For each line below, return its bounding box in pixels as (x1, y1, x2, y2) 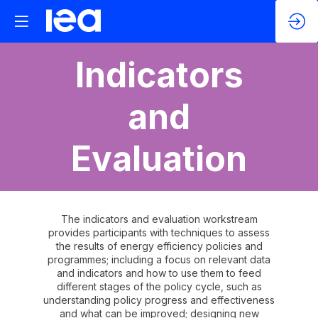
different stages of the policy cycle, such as (56, 280, 262, 292)
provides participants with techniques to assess (48, 226, 270, 238)
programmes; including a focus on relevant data (48, 253, 270, 265)
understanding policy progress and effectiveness (43, 294, 275, 306)
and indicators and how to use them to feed (57, 267, 261, 279)
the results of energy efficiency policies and (55, 240, 263, 252)
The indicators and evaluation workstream (60, 213, 258, 225)
